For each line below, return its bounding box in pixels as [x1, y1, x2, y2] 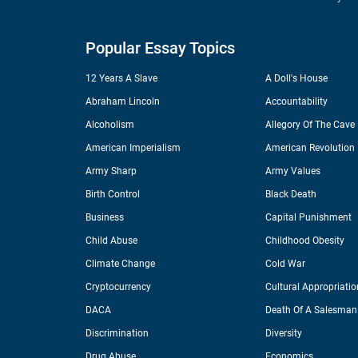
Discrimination [86, 328, 149, 340]
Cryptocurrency [86, 281, 151, 293]
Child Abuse [86, 235, 137, 247]
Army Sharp [86, 165, 137, 177]
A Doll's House [265, 73, 328, 85]
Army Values [265, 165, 320, 177]
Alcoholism [86, 119, 134, 131]
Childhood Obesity [265, 235, 344, 247]
